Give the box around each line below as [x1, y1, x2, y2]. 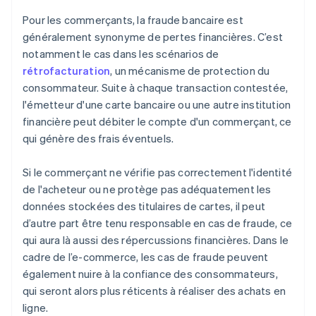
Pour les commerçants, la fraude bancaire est [23, 13, 243, 28]
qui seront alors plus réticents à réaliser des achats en [23, 284, 286, 298]
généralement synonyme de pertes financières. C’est [23, 30, 284, 44]
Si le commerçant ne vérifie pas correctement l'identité [23, 165, 293, 180]
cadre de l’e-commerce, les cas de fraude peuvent [23, 250, 269, 265]
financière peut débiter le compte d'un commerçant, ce [23, 114, 292, 129]
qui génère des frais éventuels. [23, 131, 174, 146]
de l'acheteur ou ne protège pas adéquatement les [23, 182, 272, 197]
